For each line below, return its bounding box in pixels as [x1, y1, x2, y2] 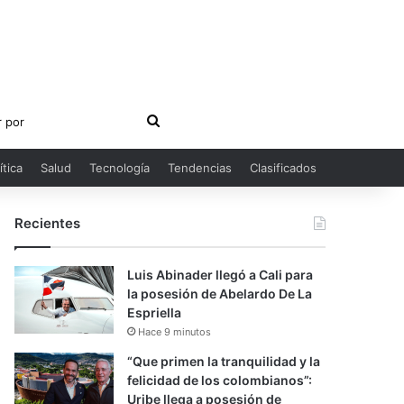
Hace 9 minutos [138, 326, 212, 338]
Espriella [127, 305, 182, 320]
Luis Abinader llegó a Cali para [127, 267, 314, 282]
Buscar [158, 111, 205, 129]
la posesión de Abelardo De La [127, 286, 313, 301]
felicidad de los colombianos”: [127, 372, 313, 388]
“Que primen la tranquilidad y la [127, 353, 321, 369]
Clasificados [250, 161, 317, 175]
